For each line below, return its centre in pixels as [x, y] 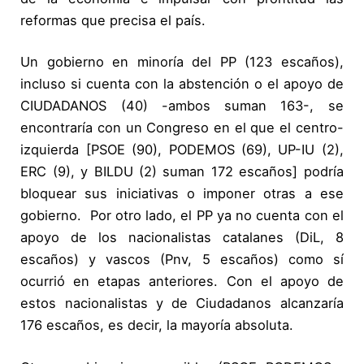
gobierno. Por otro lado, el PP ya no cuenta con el [182, 216]
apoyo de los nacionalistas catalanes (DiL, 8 [182, 238]
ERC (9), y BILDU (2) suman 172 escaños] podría [182, 172]
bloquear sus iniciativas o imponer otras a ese [182, 194]
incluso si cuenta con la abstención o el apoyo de [182, 84]
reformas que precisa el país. [113, 20]
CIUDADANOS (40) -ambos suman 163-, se [182, 106]
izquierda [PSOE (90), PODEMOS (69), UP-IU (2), [182, 150]
